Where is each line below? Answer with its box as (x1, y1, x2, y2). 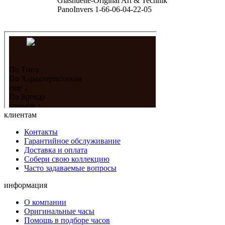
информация (4, 180, 47, 189)
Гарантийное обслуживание (24, 136, 121, 145)
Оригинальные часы (24, 206, 94, 215)
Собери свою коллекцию (24, 154, 109, 163)
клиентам (4, 110, 37, 119)
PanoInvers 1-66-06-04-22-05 (57, 5, 152, 14)
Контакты (24, 127, 58, 136)
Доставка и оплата (24, 145, 87, 154)
